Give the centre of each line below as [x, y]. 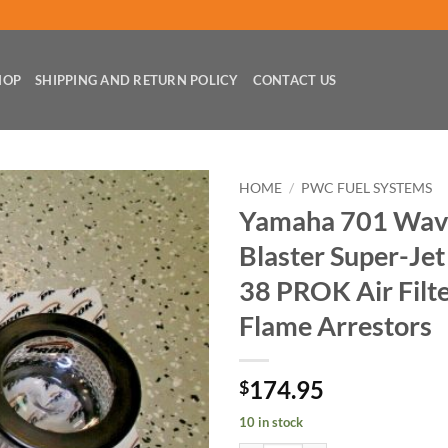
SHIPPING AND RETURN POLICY [137, 80]
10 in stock [271, 421]
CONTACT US [294, 80]
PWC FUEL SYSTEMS [367, 188]
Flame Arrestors [335, 325]
